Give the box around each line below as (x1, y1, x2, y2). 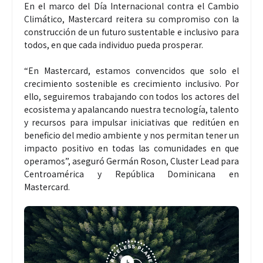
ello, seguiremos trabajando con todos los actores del (24, 90, 239, 102)
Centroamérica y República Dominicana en (24, 167, 239, 180)
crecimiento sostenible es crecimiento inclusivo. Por (24, 77, 239, 89)
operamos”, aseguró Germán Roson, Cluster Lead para (24, 154, 239, 167)
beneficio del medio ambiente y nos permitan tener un (24, 129, 239, 141)
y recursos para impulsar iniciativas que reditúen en (24, 116, 239, 128)
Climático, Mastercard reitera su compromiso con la (24, 12, 239, 25)
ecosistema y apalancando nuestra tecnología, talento (24, 103, 239, 115)
